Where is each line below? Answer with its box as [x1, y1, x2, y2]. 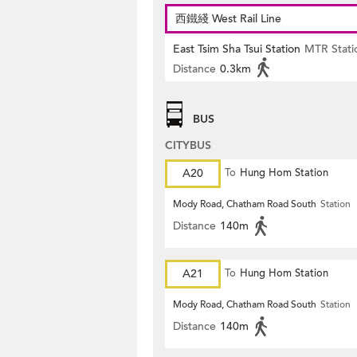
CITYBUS [165, 138, 211, 153]
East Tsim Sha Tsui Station [173, 41, 300, 57]
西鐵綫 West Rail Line [175, 11, 281, 26]
